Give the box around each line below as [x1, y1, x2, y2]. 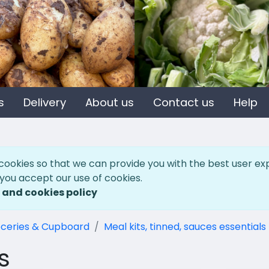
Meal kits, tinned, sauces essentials [103, 220, 266, 234]
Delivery [23, 95, 67, 110]
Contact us [153, 95, 215, 110]
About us [85, 95, 134, 110]
